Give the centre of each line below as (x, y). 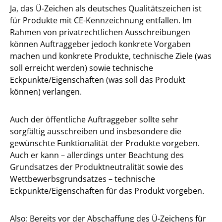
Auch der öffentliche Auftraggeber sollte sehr (94, 119)
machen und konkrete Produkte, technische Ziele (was (111, 56)
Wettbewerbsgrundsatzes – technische (83, 179)
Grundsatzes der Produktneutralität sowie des (97, 167)
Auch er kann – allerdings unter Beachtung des (97, 155)
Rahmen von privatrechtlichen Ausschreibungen (100, 32)
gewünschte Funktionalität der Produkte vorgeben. (105, 143)
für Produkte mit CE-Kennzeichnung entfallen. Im (101, 20)
